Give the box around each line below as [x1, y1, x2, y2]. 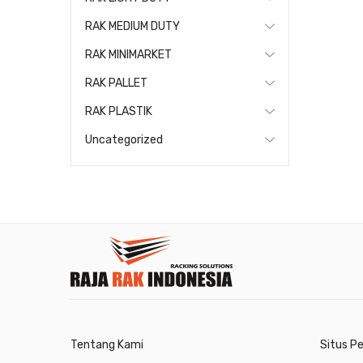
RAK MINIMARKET [85, 48, 172, 62]
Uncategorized [85, 133, 163, 147]
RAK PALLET [85, 76, 147, 90]
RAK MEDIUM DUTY [85, 19, 180, 33]
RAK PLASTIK [85, 105, 152, 118]
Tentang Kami [70, 338, 143, 352]
